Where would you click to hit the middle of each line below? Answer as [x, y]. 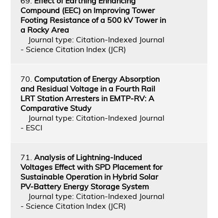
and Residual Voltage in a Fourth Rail [88, 88]
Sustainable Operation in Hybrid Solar [89, 176]
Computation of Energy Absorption [97, 79]
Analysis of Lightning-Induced [88, 157]
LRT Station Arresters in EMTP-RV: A [87, 98]
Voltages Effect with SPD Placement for [91, 167]
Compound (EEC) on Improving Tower [87, 10]
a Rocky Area [45, 29]
